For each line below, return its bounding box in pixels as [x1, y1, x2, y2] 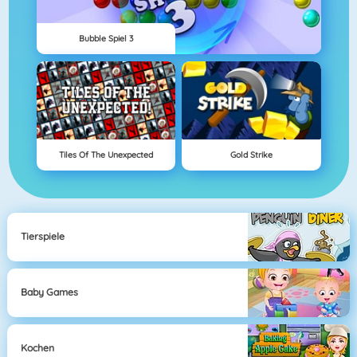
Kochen [21, 342, 55, 355]
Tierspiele [21, 230, 65, 243]
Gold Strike [229, 149, 273, 161]
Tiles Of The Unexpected [58, 149, 153, 161]
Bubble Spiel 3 [78, 33, 133, 45]
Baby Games [21, 286, 79, 299]
